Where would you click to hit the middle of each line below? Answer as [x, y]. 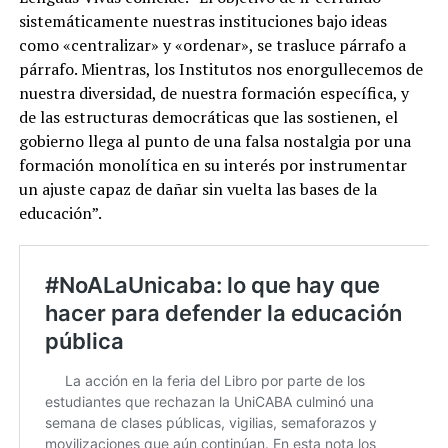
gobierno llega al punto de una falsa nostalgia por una [214, 140]
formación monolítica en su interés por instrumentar [212, 164]
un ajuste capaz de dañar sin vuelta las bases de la [197, 188]
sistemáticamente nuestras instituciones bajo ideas [202, 20]
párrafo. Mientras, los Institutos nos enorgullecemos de [220, 68]
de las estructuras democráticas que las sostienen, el [208, 116]
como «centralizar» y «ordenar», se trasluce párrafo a [212, 44]
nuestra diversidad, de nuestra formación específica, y [213, 92]
